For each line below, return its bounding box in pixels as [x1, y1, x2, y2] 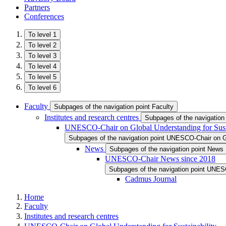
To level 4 [28, 63, 56, 70]
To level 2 [28, 41, 56, 49]
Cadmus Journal [125, 175, 177, 183]
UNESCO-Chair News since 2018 [105, 154, 215, 163]
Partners [24, 3, 50, 12]
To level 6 [28, 84, 56, 91]
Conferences [24, 12, 64, 21]
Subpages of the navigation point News [109, 145, 223, 153]
